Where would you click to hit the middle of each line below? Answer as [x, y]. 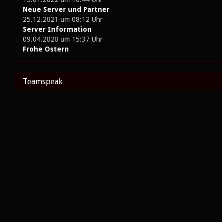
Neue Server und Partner [66, 9]
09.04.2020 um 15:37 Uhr [63, 39]
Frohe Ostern [46, 49]
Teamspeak [43, 82]
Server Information [57, 29]
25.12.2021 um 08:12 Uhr [63, 19]
